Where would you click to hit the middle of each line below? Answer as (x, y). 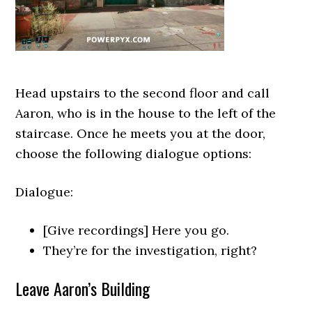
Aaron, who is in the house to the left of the (146, 113)
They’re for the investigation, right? (150, 250)
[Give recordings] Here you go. (136, 230)
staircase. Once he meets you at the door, (141, 133)
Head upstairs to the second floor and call (143, 93)
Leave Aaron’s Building (83, 288)
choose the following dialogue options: (134, 154)
